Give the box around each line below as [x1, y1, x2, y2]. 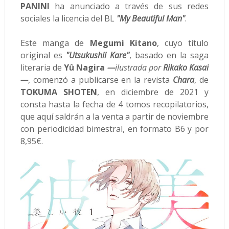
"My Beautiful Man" [116, 12, 185, 24]
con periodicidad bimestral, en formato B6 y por [20, 123, 209, 134]
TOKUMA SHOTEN [20, 86, 97, 98]
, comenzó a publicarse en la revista [28, 74, 173, 85]
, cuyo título [156, 37, 209, 49]
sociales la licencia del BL [20, 12, 117, 24]
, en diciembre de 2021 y [97, 86, 209, 98]
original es [20, 49, 66, 61]
